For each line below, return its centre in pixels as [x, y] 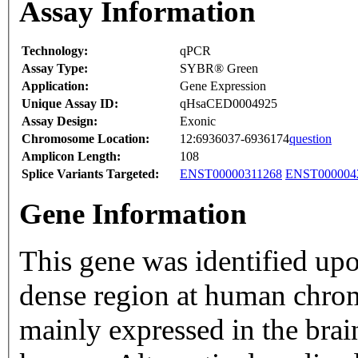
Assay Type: [55, 69]
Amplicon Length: [71, 157]
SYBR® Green [219, 69]
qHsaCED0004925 [229, 104]
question [310, 139]
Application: [55, 86]
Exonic [198, 121]
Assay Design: [60, 121]
